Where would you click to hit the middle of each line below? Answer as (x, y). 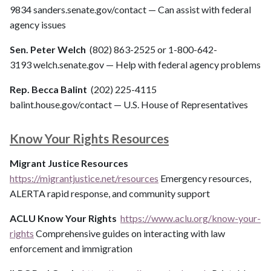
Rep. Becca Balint (50, 90)
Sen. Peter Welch (50, 50)
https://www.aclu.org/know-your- (191, 218)
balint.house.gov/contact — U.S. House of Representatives (129, 105)
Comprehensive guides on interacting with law (129, 233)
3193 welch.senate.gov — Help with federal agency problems (135, 65)
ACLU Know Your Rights (65, 218)
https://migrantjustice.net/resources (84, 178)
